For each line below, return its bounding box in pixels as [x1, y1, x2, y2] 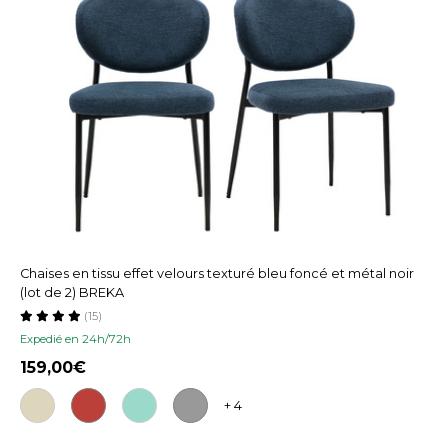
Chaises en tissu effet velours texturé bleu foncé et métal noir [20, 266, 414, 282]
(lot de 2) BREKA [20, 285, 124, 301]
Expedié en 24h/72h [20, 332, 131, 347]
